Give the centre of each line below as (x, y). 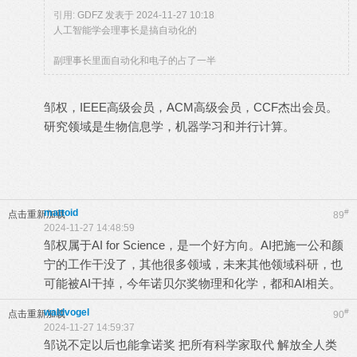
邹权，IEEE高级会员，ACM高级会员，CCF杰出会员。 (191, 107)
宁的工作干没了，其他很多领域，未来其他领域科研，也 (193, 264)
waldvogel (67, 312)
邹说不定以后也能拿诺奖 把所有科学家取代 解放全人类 (190, 345)
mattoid (61, 213)
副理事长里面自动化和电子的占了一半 (135, 61)
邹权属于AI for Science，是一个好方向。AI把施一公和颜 (194, 245)
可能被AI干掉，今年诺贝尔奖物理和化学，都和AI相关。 (192, 283)
